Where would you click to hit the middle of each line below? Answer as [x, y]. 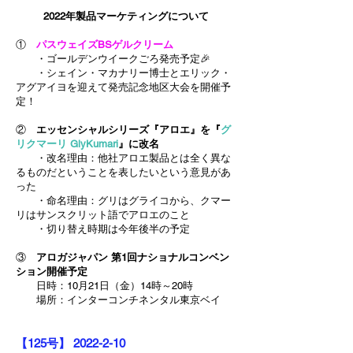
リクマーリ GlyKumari [67, 144]
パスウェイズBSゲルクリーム [105, 45]
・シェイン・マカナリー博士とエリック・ [123, 73]
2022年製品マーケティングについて [126, 16]
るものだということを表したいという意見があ [123, 172]
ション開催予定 [52, 271]
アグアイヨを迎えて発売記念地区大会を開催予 [123, 87]
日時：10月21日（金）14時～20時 [104, 286]
